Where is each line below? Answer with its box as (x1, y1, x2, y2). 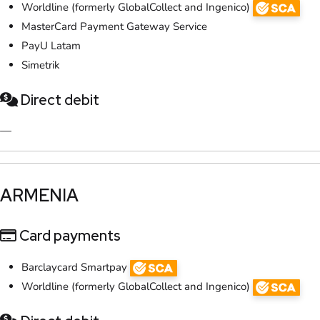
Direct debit (18, 91, 99, 109)
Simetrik (21, 58, 60, 72)
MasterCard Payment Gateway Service (21, 19, 207, 34)
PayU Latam (21, 39, 81, 53)
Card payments (16, 226, 121, 245)
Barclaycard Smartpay (21, 259, 130, 274)
